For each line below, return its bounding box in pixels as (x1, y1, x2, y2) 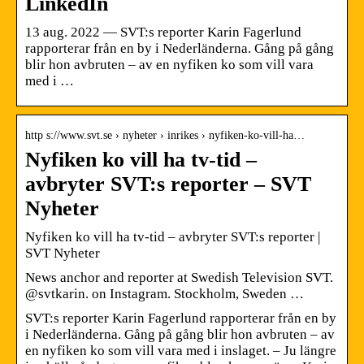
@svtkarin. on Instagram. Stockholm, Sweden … (25, 285, 304, 301)
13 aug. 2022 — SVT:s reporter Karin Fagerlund (25, 24, 301, 40)
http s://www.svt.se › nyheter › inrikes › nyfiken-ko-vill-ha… (25, 128, 305, 141)
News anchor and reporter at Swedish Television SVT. (25, 269, 333, 285)
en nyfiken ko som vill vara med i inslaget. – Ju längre (25, 342, 336, 358)
